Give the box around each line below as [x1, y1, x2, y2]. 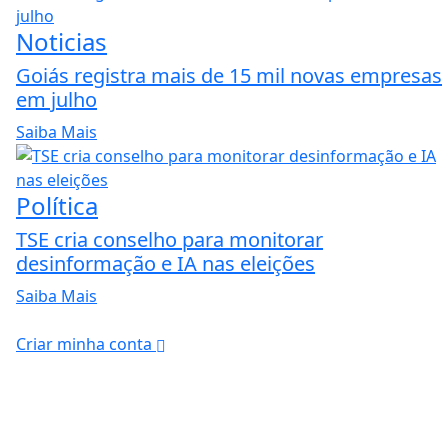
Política [16, 188, 98, 222]
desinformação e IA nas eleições [16, 249, 315, 277]
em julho [16, 85, 97, 113]
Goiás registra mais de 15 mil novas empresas [16, 61, 442, 89]
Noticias [16, 24, 107, 58]
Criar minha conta [16, 332, 156, 355]
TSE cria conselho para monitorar [16, 225, 323, 253]
